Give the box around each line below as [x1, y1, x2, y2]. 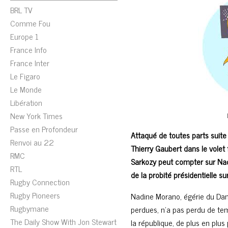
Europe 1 [10, 30, 39, 43]
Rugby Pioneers [10, 188, 60, 202]
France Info [10, 43, 47, 56]
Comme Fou [10, 16, 50, 30]
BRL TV [10, 3, 33, 16]
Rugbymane [10, 202, 49, 215]
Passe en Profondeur [10, 122, 78, 135]
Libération [10, 96, 42, 109]
